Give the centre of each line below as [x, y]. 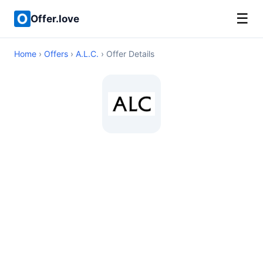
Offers [56, 54]
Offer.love [55, 18]
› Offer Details [127, 54]
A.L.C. [87, 54]
